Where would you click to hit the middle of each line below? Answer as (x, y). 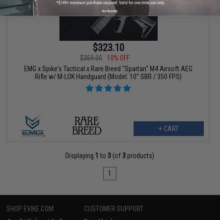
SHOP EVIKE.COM (30, 208)
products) (140, 155)
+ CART (168, 128)
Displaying (81, 155)
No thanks (110, 11)
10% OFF (118, 58)
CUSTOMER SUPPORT (114, 208)
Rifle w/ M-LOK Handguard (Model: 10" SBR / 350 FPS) (109, 76)
